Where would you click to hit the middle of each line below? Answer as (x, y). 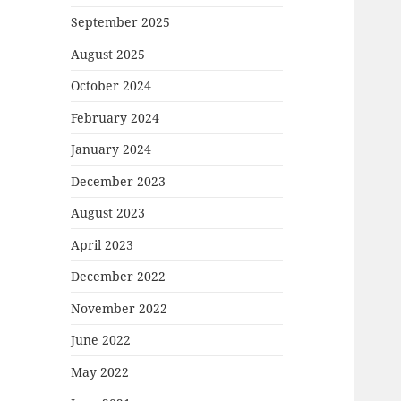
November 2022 (119, 308)
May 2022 (100, 371)
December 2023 (119, 181)
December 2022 (119, 277)
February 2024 (115, 117)
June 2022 (101, 340)
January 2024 (111, 149)
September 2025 (121, 22)
